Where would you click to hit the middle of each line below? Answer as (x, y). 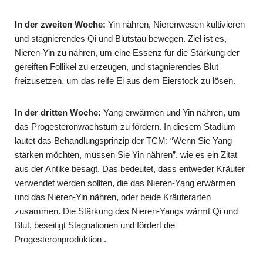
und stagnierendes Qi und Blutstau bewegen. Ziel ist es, (121, 38)
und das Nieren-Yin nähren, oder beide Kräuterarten (113, 197)
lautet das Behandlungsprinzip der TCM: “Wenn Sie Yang (123, 140)
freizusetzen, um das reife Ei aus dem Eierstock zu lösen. (125, 80)
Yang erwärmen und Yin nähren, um (171, 112)
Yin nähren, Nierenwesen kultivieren (176, 24)
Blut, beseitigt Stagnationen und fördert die (95, 225)
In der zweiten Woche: (61, 24)
